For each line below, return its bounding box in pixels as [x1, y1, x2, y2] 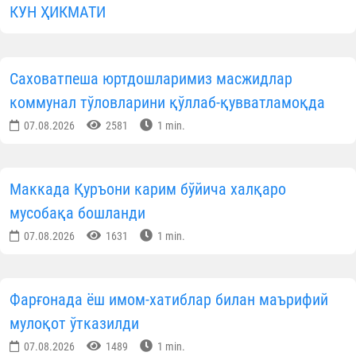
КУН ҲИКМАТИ [10, 213, 106, 233]
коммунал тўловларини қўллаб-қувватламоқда [10, 304, 325, 323]
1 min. [155, 330, 185, 343]
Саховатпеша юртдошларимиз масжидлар [10, 280, 292, 300]
